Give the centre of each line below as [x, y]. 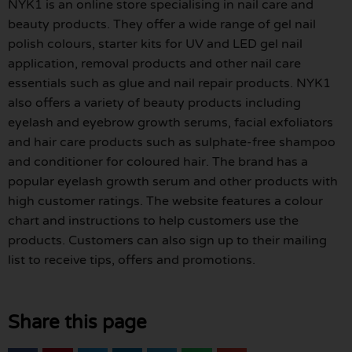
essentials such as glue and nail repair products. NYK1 [169, 84]
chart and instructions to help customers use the [153, 221]
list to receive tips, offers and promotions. [132, 260]
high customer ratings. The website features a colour [165, 202]
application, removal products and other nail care [154, 64]
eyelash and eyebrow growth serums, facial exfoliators [170, 123]
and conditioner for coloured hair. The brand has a [158, 162]
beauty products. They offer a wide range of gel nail [162, 25]
